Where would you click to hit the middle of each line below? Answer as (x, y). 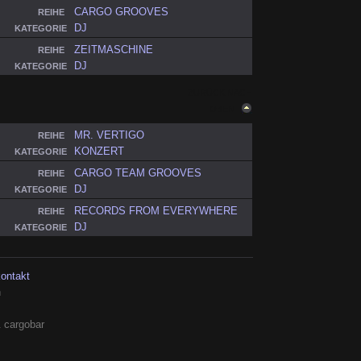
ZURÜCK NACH (220, 93)
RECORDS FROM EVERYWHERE (156, 211)
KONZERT (100, 151)
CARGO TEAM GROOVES (138, 173)
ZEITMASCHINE (114, 50)
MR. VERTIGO (110, 135)
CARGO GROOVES (122, 12)
